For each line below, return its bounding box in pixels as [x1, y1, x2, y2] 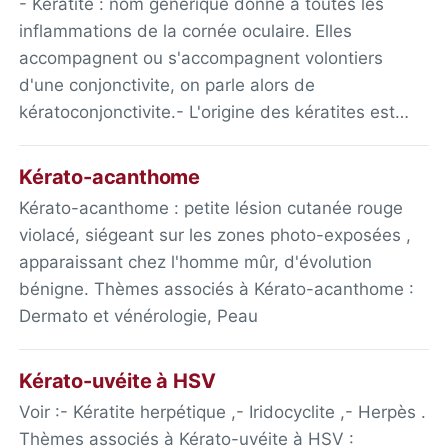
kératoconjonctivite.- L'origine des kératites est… [19, 101, 410, 122]
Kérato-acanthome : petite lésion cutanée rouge [19, 197, 404, 218]
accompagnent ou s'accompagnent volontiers [19, 47, 384, 68]
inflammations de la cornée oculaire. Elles [19, 20, 353, 41]
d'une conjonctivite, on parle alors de [19, 74, 316, 95]
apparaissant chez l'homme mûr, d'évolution [19, 251, 373, 272]
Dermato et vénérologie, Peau [19, 305, 259, 326]
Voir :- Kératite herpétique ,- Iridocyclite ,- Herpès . [19, 401, 427, 422]
